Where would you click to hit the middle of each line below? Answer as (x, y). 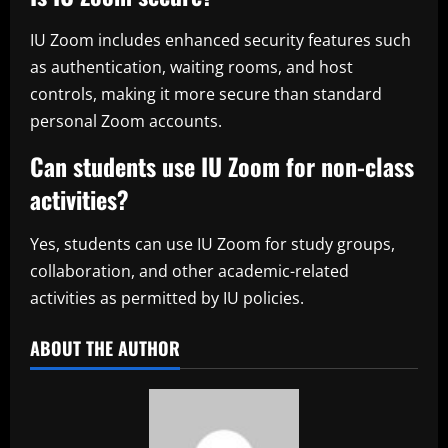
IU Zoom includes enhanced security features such (220, 39)
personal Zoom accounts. (126, 120)
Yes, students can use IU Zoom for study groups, (212, 243)
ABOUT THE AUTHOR (105, 347)
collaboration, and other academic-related (189, 270)
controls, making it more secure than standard (206, 93)
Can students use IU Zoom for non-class (222, 165)
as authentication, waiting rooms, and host (191, 66)
